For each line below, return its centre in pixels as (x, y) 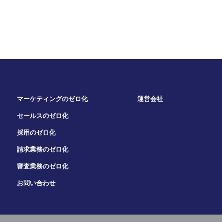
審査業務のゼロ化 (43, 166)
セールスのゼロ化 (43, 116)
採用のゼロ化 (36, 133)
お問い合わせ (36, 183)
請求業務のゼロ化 (43, 150)
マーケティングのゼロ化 (53, 99)
